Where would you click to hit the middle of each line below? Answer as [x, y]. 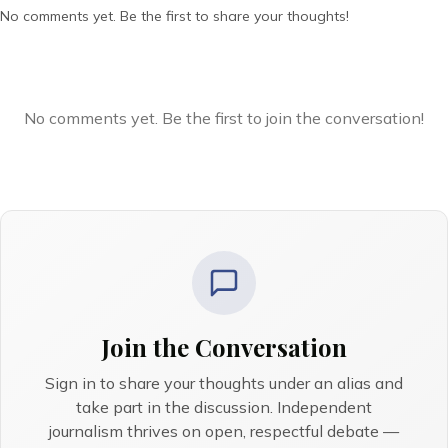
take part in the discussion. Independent [224, 407]
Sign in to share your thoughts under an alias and [224, 383]
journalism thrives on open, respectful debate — [224, 431]
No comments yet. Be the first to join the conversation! [224, 118]
